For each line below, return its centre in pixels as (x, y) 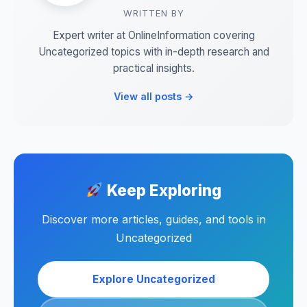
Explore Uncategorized (153, 279)
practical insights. (153, 68)
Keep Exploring (162, 190)
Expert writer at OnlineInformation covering (153, 35)
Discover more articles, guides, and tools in (153, 219)
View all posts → (153, 96)
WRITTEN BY (153, 13)
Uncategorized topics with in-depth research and (153, 52)
